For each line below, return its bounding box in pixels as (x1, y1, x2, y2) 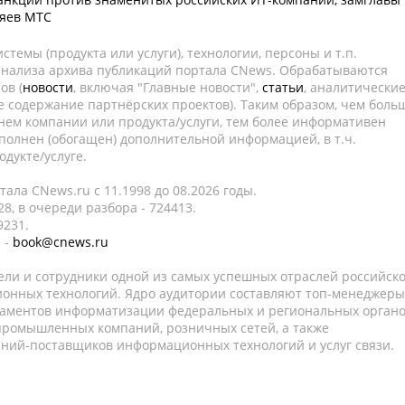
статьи (262, 79, 304, 96)
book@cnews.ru (13, 233, 108, 250)
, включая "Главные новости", (73, 79, 262, 96)
